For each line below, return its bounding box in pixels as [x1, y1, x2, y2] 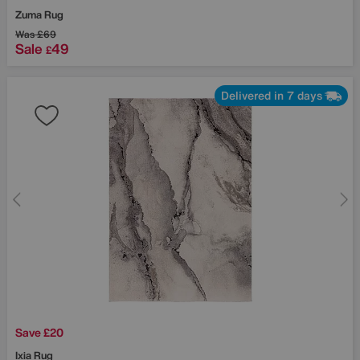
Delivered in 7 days [221, 87, 322, 104]
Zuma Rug [15, 7, 63, 23]
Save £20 [15, 323, 63, 341]
